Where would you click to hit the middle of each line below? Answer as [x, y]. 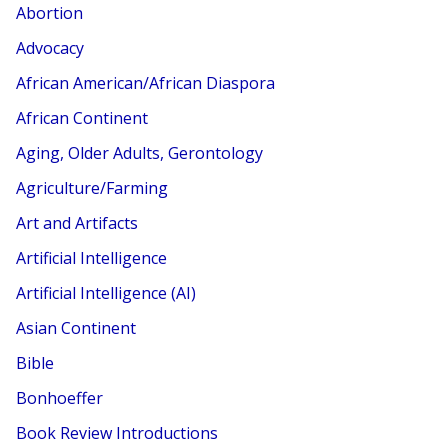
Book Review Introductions [117, 432]
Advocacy [50, 47]
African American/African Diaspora [146, 82]
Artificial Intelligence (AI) [106, 292]
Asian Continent [76, 327]
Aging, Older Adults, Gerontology [140, 152]
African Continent [82, 117]
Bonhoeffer [60, 397]
